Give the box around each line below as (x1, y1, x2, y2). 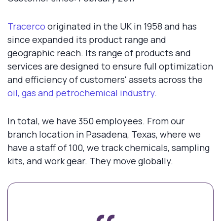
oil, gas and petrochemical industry (7, 87, 154, 99)
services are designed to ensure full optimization (7, 60, 213, 73)
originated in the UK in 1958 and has (45, 20, 197, 33)
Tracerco (7, 20, 45, 33)
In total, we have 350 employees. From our (7, 115, 184, 127)
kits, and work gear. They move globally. (7, 155, 173, 167)
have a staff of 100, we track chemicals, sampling (7, 142, 210, 154)
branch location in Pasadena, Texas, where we (7, 128, 201, 141)
